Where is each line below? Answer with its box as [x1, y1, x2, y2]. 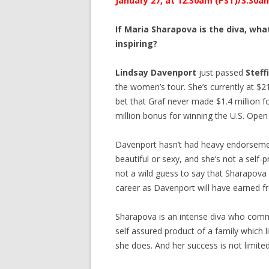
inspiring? [115, 38, 157, 49]
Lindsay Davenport [115, 67, 196, 78]
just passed [196, 67, 246, 78]
